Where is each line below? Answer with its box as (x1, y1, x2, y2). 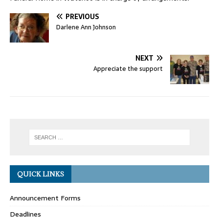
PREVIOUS (66, 11, 99, 22)
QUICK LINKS (17, 170, 64, 179)
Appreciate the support (93, 64, 163, 74)
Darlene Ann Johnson (56, 22, 116, 33)
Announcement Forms (10, 193, 81, 204)
